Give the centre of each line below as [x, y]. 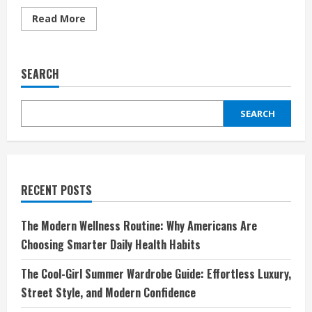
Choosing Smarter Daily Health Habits [111, 244]
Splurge [104, 115]
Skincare [107, 86]
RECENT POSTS [56, 190]
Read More [59, 18]
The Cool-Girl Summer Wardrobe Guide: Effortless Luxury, [156, 273]
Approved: [110, 56]
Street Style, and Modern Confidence [108, 292]
